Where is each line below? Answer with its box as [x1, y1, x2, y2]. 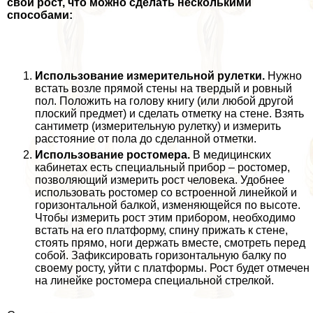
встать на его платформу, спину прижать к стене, [35, 224, 288, 237]
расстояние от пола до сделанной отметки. [35, 133, 256, 145]
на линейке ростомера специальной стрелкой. [35, 275, 274, 287]
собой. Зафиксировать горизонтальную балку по [35, 249, 286, 262]
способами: [7, 9, 73, 22]
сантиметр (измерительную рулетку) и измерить [35, 120, 281, 133]
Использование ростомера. [35, 149, 190, 161]
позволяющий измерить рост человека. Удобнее [35, 174, 284, 187]
